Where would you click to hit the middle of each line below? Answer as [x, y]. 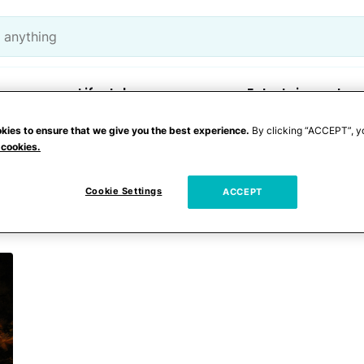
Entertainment [294, 93]
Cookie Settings [123, 191]
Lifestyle [106, 93]
